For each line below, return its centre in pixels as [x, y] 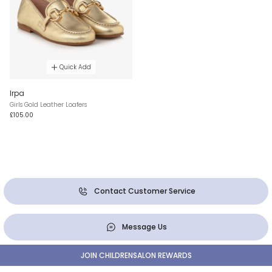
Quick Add [75, 67]
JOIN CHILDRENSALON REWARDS [136, 256]
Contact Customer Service [144, 191]
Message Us [144, 226]
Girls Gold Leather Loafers [48, 105]
